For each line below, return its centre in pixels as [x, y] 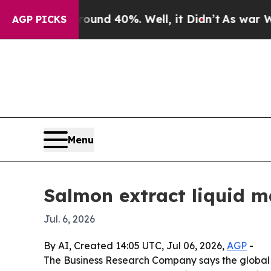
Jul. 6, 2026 [69, 219]
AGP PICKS [39, 19]
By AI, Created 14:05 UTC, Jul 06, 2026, [135, 246]
